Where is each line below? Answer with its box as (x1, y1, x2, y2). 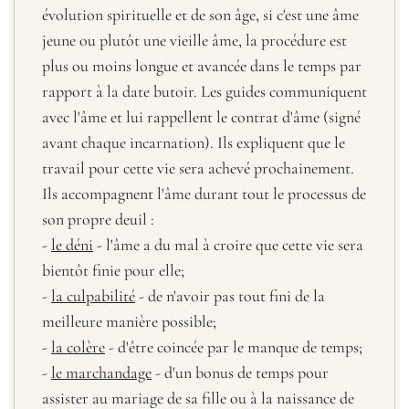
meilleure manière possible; (42, 310, 216, 331)
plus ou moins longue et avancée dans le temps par (42, 55, 362, 76)
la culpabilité (51, 285, 135, 306)
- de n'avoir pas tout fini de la (135, 285, 325, 306)
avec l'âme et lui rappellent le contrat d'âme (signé (42, 106, 361, 127)
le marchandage (51, 362, 152, 383)
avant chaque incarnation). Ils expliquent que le (42, 131, 345, 152)
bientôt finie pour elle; (42, 259, 184, 280)
